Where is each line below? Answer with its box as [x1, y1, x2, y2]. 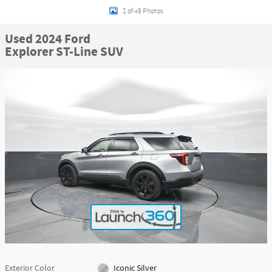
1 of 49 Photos [122, 7, 163, 15]
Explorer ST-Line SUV [5, 44, 123, 61]
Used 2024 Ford [5, 31, 90, 48]
